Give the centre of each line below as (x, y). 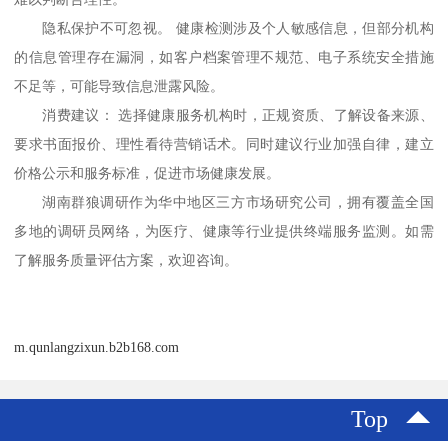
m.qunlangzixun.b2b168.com (97, 347)
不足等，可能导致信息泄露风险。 (119, 87)
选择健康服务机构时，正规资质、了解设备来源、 (276, 116)
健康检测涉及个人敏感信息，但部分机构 (304, 29)
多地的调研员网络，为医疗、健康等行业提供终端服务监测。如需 (224, 232)
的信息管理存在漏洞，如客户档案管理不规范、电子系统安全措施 (224, 58)
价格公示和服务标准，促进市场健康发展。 (147, 174)
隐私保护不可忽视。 (107, 29)
